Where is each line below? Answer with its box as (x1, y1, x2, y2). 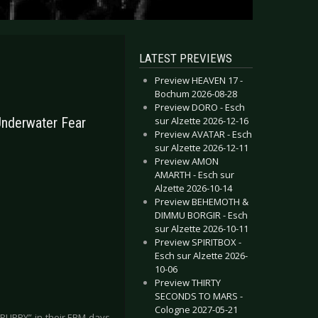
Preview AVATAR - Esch (155, 128, 252, 141)
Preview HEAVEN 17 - (155, 74, 243, 87)
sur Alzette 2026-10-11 (155, 222, 248, 235)
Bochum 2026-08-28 (155, 87, 237, 100)
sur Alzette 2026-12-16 (155, 114, 248, 127)
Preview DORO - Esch (155, 101, 245, 114)
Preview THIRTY (155, 276, 221, 289)
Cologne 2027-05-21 (155, 303, 238, 316)
